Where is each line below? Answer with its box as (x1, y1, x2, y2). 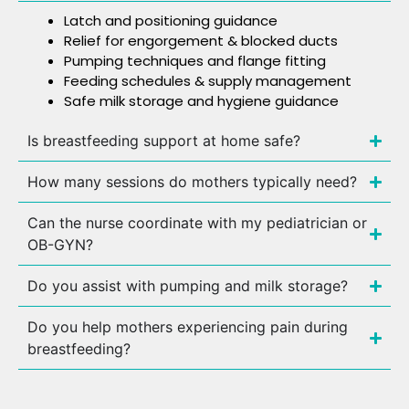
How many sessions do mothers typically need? (27, 173, 357, 191)
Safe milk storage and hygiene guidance (64, 91, 339, 110)
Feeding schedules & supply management (64, 71, 351, 90)
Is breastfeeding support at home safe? (27, 131, 300, 150)
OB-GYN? (27, 236, 93, 254)
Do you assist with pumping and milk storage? (27, 277, 348, 295)
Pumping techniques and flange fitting (64, 51, 326, 70)
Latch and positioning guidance (64, 11, 278, 30)
